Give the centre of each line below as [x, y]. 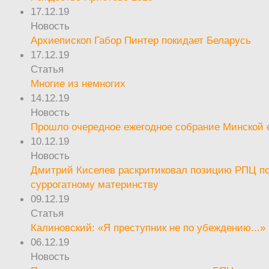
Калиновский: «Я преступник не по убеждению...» [148, 227]
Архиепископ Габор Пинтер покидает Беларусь [141, 40]
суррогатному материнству [95, 184]
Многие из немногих [78, 83]
